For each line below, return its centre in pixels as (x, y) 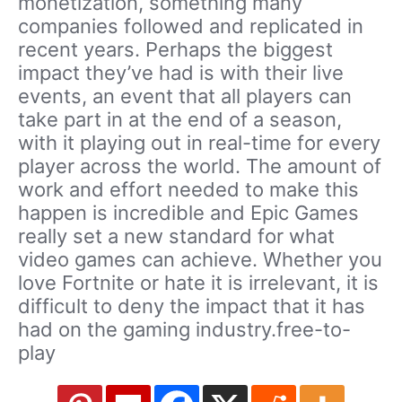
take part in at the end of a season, (180, 120)
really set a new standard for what (176, 236)
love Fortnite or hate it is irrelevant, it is (198, 283)
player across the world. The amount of (200, 166)
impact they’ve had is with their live (181, 73)
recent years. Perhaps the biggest (175, 50)
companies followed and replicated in (191, 26)
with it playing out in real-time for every (199, 143)
